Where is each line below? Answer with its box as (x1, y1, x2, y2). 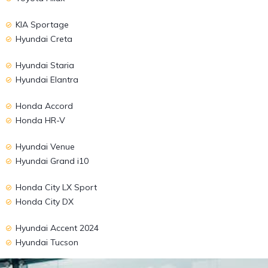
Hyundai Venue (16, 141, 75, 153)
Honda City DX (16, 196, 74, 208)
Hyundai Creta (16, 33, 73, 45)
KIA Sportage (16, 19, 69, 31)
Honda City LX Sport (16, 182, 98, 193)
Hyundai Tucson (16, 237, 79, 248)
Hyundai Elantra (16, 74, 79, 86)
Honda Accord (16, 100, 74, 112)
